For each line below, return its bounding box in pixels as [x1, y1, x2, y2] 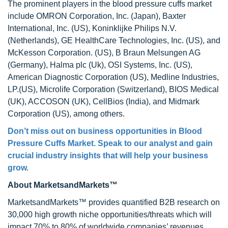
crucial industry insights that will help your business [8, 151, 208, 160]
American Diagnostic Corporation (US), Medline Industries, [8, 73, 219, 81]
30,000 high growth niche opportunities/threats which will [8, 210, 212, 219]
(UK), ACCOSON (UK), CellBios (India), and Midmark [8, 97, 199, 106]
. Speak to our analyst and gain [94, 139, 213, 148]
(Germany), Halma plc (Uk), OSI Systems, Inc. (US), [8, 61, 192, 69]
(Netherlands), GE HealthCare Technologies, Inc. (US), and [8, 36, 220, 45]
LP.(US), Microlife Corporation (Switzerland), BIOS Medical [8, 85, 219, 94]
